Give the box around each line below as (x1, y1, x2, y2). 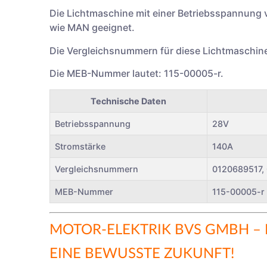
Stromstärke (55, 141, 106, 151)
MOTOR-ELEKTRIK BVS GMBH (49, 222, 250, 237)
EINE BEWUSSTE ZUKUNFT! (49, 246, 235, 261)
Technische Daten (91, 95, 167, 106)
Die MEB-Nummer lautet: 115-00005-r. (49, 67, 224, 80)
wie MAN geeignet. (49, 21, 135, 34)
